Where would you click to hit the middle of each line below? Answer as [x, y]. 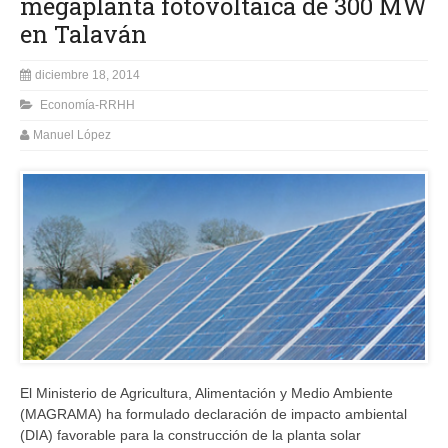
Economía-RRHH [87, 104]
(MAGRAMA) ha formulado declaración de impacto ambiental [213, 413]
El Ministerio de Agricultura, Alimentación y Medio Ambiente [206, 392]
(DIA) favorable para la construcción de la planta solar [190, 434]
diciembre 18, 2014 [87, 74]
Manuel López [72, 134]
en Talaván [83, 33]
